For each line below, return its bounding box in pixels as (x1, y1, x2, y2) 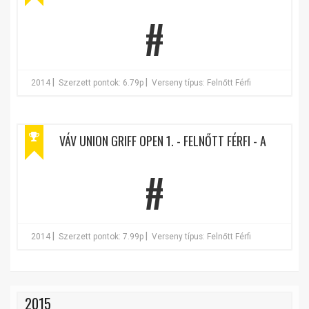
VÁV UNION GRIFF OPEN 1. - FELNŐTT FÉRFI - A (59, 132, 266, 150)
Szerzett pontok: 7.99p (59, 232, 143, 241)
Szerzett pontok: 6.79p (59, 78, 143, 88)
